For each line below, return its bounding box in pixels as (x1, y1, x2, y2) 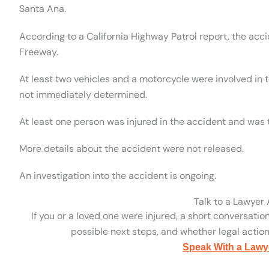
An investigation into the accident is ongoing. (19, 169, 216, 183)
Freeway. (19, 45, 58, 58)
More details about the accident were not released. (19, 142, 244, 156)
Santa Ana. (19, 2, 66, 16)
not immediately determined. (19, 88, 147, 101)
